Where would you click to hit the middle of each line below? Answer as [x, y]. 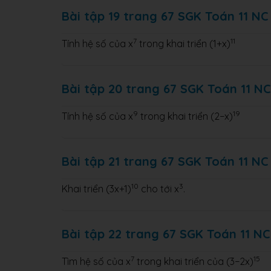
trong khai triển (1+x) [184, 43]
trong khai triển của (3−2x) [194, 261]
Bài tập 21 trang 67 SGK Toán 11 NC [165, 161]
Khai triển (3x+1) [96, 188]
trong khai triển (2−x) [185, 116]
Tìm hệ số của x [96, 261]
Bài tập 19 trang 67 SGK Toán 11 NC [165, 16]
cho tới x [159, 188]
